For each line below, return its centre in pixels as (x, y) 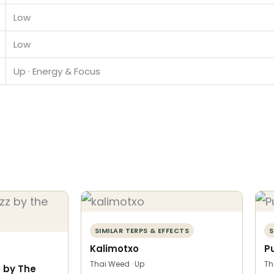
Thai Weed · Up (117, 264)
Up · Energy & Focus (57, 71)
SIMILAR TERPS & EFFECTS (142, 230)
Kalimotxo (114, 248)
